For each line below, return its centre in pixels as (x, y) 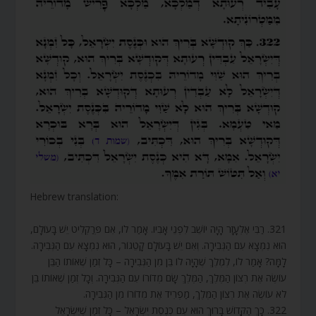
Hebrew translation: (74, 197)
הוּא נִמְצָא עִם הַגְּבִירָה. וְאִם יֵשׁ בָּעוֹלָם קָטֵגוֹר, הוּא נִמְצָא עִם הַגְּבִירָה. (158, 245)
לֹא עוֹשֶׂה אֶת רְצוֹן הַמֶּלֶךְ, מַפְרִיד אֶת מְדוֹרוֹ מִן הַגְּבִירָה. (184, 293)
